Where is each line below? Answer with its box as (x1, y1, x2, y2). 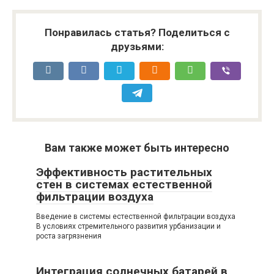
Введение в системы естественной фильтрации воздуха (36, 212, 235, 221)
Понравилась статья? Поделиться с (44, 26, 230, 39)
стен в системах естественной (36, 177, 212, 192)
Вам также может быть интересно (45, 141, 229, 155)
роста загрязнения (36, 232, 102, 241)
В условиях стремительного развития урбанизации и (36, 222, 221, 231)
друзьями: (110, 40, 164, 53)
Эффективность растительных (36, 165, 212, 180)
